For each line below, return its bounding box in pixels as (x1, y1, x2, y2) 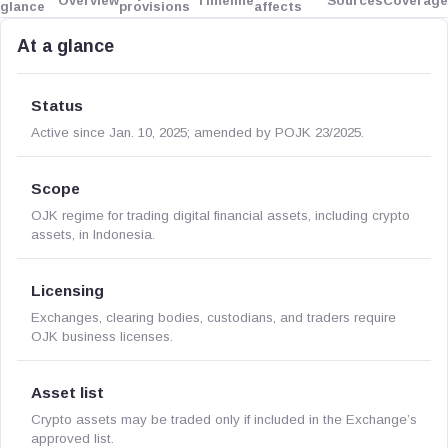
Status (31, 97, 83, 114)
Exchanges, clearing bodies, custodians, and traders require (31, 310, 396, 325)
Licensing (31, 282, 104, 299)
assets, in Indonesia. (31, 227, 155, 242)
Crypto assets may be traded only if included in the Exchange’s (31, 412, 417, 427)
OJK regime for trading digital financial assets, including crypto (31, 208, 410, 223)
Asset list (31, 384, 104, 401)
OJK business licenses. (31, 329, 173, 344)
